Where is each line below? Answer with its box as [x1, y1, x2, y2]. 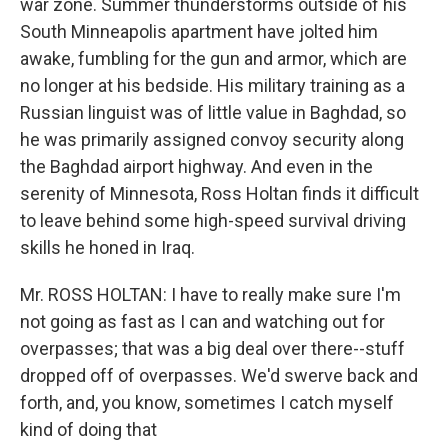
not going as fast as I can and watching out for [20, 311, 385, 332]
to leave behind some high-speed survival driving [20, 210, 406, 231]
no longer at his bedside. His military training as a [20, 75, 405, 96]
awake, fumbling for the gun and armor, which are [20, 48, 407, 69]
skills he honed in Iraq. [20, 237, 195, 258]
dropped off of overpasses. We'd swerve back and [20, 365, 418, 386]
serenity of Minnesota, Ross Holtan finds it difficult [20, 183, 419, 204]
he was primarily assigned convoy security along [20, 129, 404, 150]
